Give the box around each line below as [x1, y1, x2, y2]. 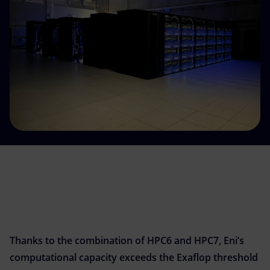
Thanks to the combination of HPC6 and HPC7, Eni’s [10, 234, 244, 247]
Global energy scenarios [14, 57, 128, 69]
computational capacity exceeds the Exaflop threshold [10, 251, 258, 264]
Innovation [14, 27, 64, 39]
